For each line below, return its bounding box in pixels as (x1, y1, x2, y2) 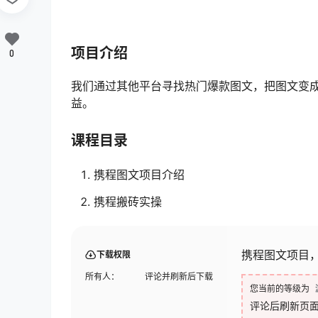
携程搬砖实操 (94, 194, 162, 209)
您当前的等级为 (250, 283, 309, 294)
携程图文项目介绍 (94, 168, 185, 182)
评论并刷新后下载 (145, 270, 213, 282)
